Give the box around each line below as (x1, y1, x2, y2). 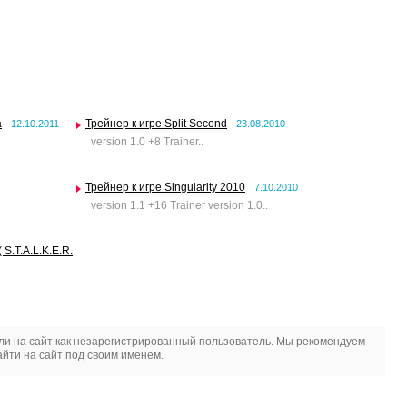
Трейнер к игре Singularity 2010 (85, 181, 245, 194)
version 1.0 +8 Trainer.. (85, 135, 203, 148)
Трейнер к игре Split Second (85, 117, 227, 130)
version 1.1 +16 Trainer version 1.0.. (85, 199, 268, 212)
